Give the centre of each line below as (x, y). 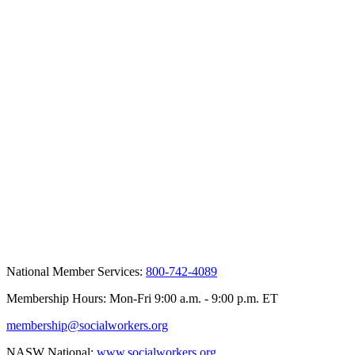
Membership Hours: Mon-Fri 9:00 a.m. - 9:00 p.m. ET (142, 298)
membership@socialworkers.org (87, 325)
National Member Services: (76, 271)
